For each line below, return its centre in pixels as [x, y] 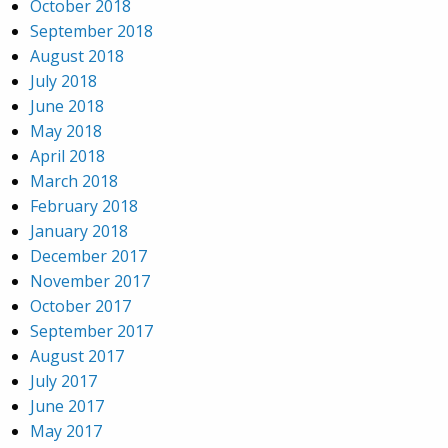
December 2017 [88, 256]
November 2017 [90, 281]
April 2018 [67, 156]
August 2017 [77, 356]
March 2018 [74, 181]
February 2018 [84, 206]
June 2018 [67, 106]
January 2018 [79, 231]
